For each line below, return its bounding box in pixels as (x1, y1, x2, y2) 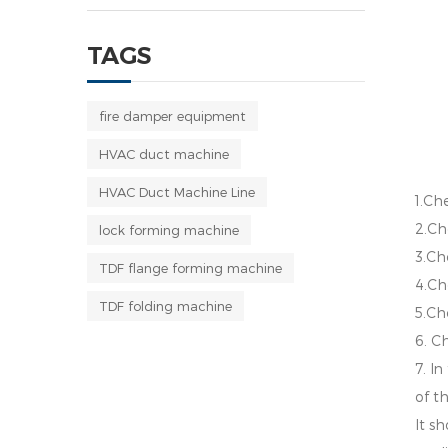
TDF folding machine (99, 298, 232, 314)
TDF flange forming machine (99, 260, 282, 276)
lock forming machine (99, 222, 239, 238)
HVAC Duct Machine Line (99, 184, 255, 200)
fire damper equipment (99, 108, 246, 124)
